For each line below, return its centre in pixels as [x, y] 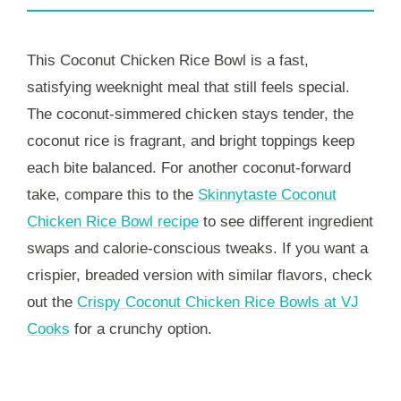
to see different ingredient [286, 221]
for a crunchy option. [141, 328]
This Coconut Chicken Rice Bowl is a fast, [168, 60]
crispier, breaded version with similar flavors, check [200, 275]
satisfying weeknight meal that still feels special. [188, 87]
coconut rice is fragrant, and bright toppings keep [191, 141]
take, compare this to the [112, 194]
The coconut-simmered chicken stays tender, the [190, 114]
